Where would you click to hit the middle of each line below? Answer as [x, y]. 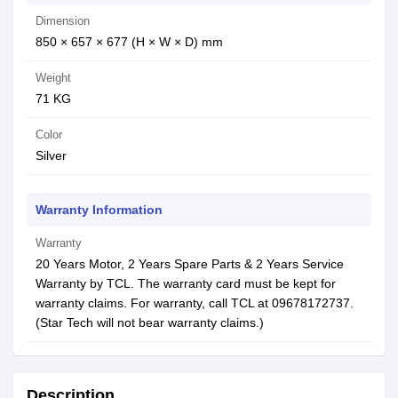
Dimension [63, 21]
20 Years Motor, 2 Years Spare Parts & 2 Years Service [190, 264]
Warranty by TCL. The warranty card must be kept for [186, 283]
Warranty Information [99, 210]
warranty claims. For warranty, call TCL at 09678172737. [195, 303]
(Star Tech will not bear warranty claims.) [150, 322]
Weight [53, 78]
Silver [51, 155]
